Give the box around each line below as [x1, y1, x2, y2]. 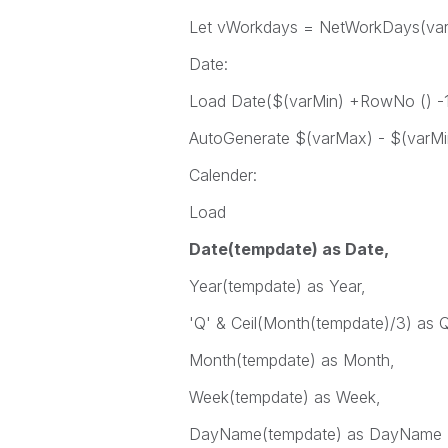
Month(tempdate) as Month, [188, 350, 395, 370]
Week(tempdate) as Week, [188, 387, 381, 407]
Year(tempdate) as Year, [188, 276, 366, 296]
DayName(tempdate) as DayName [188, 424, 442, 444]
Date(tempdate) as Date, [188, 239, 389, 259]
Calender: [188, 165, 257, 185]
